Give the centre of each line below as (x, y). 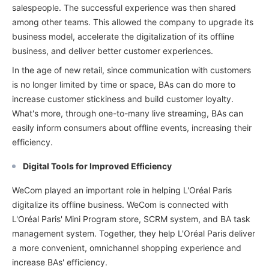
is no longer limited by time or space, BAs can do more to (124, 84)
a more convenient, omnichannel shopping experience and (127, 247)
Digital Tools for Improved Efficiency (97, 166)
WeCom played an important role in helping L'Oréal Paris (122, 190)
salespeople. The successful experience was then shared (124, 7)
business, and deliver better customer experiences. (113, 50)
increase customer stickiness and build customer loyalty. (123, 98)
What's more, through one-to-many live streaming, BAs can (128, 113)
